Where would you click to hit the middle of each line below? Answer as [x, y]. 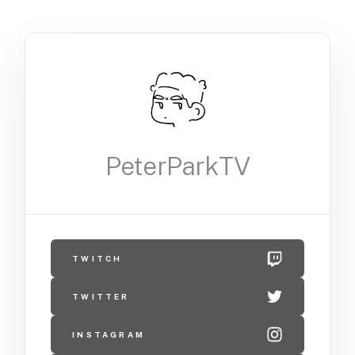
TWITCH [97, 258]
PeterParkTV [177, 166]
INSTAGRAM [109, 334]
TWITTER [101, 296]
